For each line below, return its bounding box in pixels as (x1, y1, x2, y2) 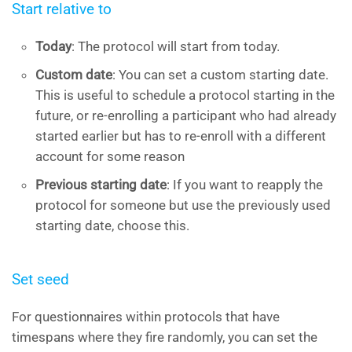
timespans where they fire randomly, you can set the (12, 328, 317, 345)
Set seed (12, 269, 69, 288)
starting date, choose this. (35, 217, 189, 233)
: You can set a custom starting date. (112, 66, 328, 82)
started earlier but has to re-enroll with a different (35, 127, 326, 144)
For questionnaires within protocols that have (12, 308, 280, 324)
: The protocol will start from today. (71, 38, 280, 54)
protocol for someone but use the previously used (35, 196, 331, 213)
